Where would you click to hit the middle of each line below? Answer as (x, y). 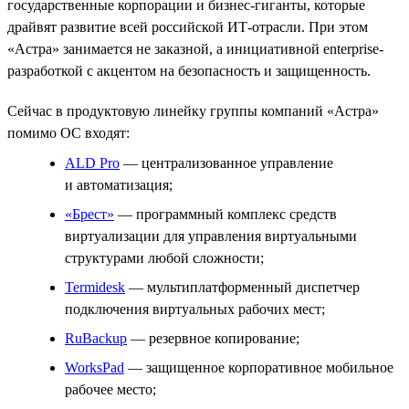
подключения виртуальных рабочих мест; (195, 309)
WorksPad (94, 367)
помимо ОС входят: (68, 132)
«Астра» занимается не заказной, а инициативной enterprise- (195, 48)
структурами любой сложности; (164, 257)
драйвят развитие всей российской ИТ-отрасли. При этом (188, 26)
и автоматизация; (119, 184)
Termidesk (95, 287)
